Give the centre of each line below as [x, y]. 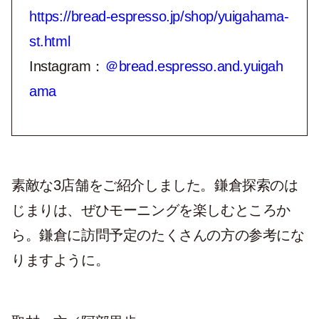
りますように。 [61, 260]
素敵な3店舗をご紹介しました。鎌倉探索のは [155, 185]
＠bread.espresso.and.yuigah [194, 66]
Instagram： [67, 66]
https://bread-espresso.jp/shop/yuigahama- [159, 16]
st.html [50, 41]
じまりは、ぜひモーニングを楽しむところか [151, 210]
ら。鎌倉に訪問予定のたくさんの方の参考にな [158, 235]
